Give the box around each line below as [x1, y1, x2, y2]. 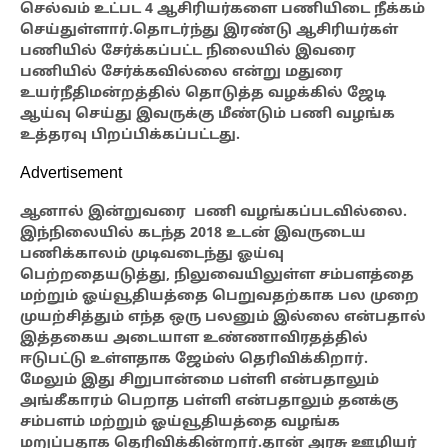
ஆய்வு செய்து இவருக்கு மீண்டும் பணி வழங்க [20, 106, 395, 124]
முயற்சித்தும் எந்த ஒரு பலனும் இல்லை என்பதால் [20, 309, 426, 327]
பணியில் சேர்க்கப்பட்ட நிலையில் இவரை [20, 43, 356, 61]
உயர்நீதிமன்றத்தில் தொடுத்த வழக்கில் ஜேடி [20, 85, 386, 103]
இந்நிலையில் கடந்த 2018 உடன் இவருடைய [20, 225, 366, 243]
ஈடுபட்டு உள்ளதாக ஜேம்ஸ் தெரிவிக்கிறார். [20, 351, 368, 369]
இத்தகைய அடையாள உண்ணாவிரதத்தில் [20, 330, 368, 348]
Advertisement [20, 164, 122, 185]
